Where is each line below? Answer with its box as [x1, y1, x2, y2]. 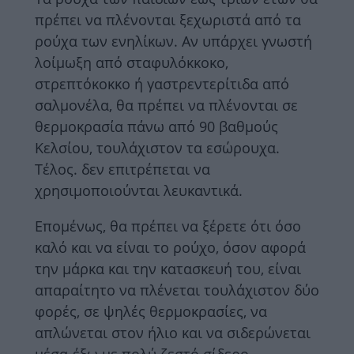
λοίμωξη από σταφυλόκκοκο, [35, 52, 228, 72]
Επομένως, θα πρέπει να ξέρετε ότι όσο [35, 216, 301, 235]
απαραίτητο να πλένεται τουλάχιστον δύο [35, 280, 319, 299]
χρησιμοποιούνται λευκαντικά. [35, 180, 243, 200]
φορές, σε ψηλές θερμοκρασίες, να [35, 301, 267, 321]
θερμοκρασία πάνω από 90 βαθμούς [35, 116, 278, 136]
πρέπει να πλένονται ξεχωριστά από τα [35, 9, 301, 29]
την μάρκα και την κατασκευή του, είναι [35, 258, 301, 278]
